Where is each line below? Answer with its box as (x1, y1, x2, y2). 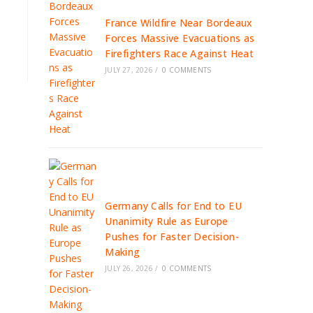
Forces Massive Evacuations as (105, 31, 255, 45)
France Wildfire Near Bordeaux (105, 16, 253, 29)
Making (105, 245, 140, 259)
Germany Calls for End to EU (105, 199, 242, 212)
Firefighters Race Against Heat (105, 47, 254, 60)
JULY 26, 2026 (105, 263, 153, 273)
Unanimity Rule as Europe (105, 214, 228, 228)
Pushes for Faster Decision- (105, 230, 240, 243)
